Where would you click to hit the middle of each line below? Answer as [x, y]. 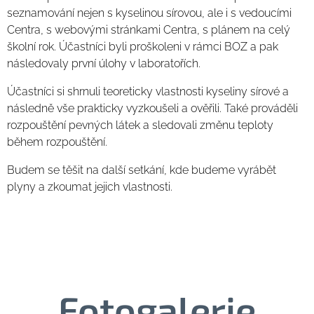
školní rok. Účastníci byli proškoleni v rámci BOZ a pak [143, 47]
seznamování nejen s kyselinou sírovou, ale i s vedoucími [149, 13]
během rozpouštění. [59, 142]
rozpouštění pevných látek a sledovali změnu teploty [140, 125]
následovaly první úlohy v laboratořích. [104, 63]
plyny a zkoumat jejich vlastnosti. [91, 187]
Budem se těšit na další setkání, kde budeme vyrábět [142, 170]
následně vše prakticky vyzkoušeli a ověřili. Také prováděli [152, 108]
